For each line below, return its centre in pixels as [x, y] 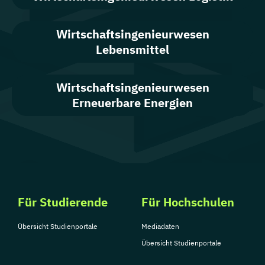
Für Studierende [63, 202]
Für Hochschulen [188, 202]
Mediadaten [160, 226]
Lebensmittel [132, 49]
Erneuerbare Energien [132, 103]
